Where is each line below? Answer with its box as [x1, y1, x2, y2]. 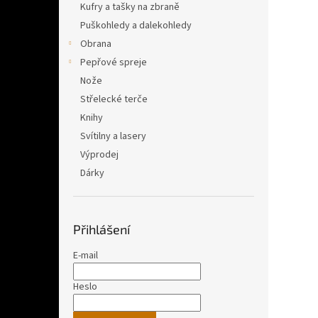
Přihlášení [73, 221, 130, 237]
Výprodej [80, 148, 119, 162]
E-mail [73, 248, 98, 263]
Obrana [80, 37, 111, 51]
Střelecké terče [80, 92, 148, 106]
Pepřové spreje [80, 55, 147, 70]
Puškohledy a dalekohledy [80, 18, 192, 33]
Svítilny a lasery [80, 129, 146, 143]
